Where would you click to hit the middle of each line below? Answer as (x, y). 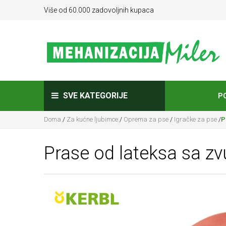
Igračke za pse (195, 119)
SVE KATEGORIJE (94, 96)
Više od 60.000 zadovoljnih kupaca (99, 10)
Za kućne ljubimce (92, 119)
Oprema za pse (146, 119)
